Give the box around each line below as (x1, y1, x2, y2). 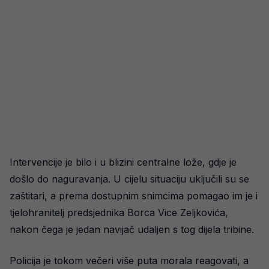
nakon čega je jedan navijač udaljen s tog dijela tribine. (10, 223, 254, 236)
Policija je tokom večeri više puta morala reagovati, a (10, 255, 249, 267)
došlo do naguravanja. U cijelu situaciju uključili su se (10, 173, 249, 186)
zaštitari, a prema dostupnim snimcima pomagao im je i (10, 190, 258, 202)
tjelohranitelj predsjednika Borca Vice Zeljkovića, (10, 207, 228, 219)
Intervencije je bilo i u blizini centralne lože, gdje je (10, 156, 237, 169)
